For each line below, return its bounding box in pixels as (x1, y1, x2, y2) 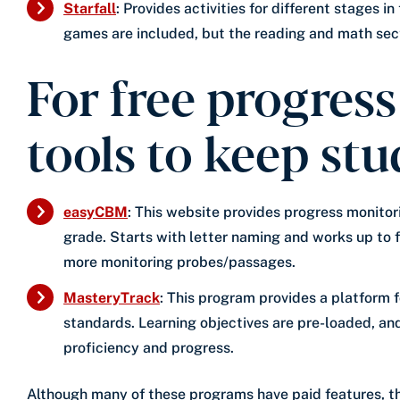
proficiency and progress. (63, 338, 234, 356)
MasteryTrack (63, 288, 160, 306)
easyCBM (63, 203, 128, 221)
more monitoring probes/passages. (63, 253, 296, 271)
